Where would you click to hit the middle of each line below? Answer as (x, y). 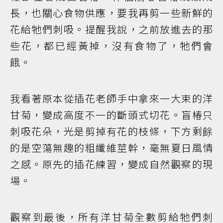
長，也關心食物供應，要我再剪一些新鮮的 (111, 12)
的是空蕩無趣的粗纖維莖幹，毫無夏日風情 (111, 147)
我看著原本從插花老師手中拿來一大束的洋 (111, 98)
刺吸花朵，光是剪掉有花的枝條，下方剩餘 (111, 131)
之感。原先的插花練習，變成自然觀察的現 (111, 164)
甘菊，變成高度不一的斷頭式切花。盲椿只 (111, 114)
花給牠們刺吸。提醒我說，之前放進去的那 (111, 29)
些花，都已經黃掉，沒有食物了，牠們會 (111, 45)
